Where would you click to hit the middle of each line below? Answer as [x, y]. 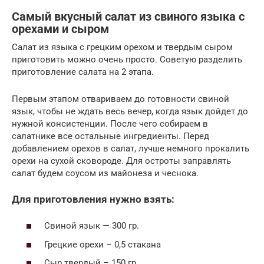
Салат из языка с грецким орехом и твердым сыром [122, 47]
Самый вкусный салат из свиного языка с [128, 17]
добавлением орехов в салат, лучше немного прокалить [131, 148]
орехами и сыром [60, 29]
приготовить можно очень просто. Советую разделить [127, 59]
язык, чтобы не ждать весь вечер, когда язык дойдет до [130, 111]
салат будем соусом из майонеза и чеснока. [105, 173]
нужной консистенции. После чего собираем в [110, 123]
